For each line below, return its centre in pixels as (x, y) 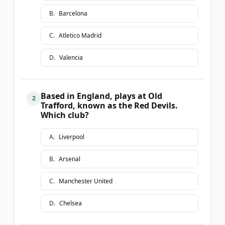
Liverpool (72, 137)
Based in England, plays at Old (101, 96)
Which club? (65, 115)
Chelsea (71, 203)
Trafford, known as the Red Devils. (109, 105)
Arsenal (70, 159)
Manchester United (86, 181)
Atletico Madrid (80, 35)
